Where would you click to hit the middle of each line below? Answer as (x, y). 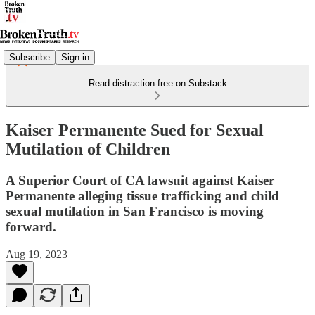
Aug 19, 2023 (37, 254)
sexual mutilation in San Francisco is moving (135, 211)
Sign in (75, 57)
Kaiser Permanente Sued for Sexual (135, 130)
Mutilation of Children (88, 149)
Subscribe (30, 57)
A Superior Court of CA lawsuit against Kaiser (140, 180)
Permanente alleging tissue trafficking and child (142, 195)
